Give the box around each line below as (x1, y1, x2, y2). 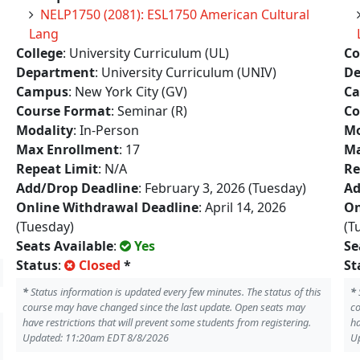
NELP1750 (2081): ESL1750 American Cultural (40, 6, 309, 23)
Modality (16, 121, 73, 139)
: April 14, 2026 (198, 198, 286, 216)
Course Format (16, 102, 111, 120)
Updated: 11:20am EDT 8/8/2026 (22, 330, 169, 345)
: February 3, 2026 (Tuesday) (138, 179, 306, 197)
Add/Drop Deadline (16, 179, 138, 197)
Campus (16, 83, 68, 100)
